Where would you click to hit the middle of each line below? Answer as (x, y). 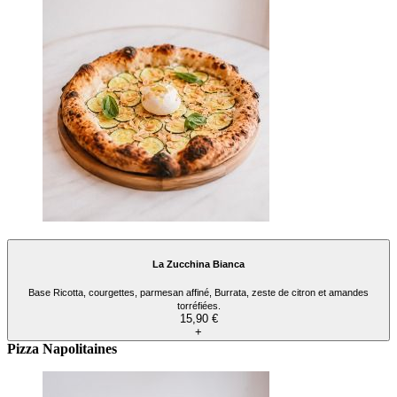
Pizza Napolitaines (62, 349)
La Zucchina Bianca (198, 264)
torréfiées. (198, 306)
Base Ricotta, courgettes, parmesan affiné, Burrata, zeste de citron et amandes (198, 293)
